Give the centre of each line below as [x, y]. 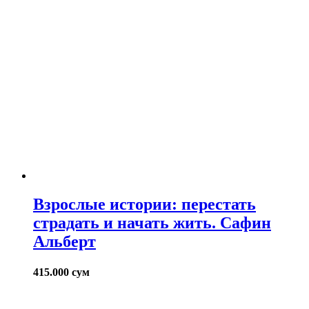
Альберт [64, 242]
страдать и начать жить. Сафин [152, 223]
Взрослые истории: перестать [144, 205]
